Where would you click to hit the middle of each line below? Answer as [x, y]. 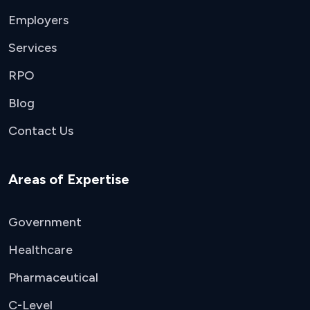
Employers [38, 20]
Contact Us [41, 131]
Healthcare [40, 250]
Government [45, 222]
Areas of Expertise [69, 179]
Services [33, 48]
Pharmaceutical [53, 277]
